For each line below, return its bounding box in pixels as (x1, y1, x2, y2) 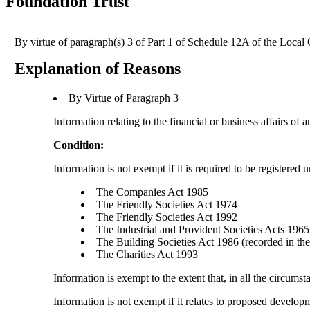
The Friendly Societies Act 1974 (96, 199, 238, 211)
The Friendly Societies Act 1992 (96, 211, 238, 224)
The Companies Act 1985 (96, 186, 209, 199)
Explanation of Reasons (15, 60, 181, 78)
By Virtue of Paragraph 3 (69, 92, 179, 104)
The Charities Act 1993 (96, 248, 199, 261)
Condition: (53, 139, 104, 152)
